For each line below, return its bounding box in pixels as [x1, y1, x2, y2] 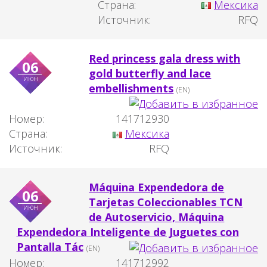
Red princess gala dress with [89, 51, 241, 66]
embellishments [89, 80, 174, 95]
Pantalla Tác [16, 240, 83, 254]
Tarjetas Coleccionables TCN [89, 195, 243, 210]
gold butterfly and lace [89, 66, 212, 80]
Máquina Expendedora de [89, 180, 225, 195]
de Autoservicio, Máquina [89, 210, 225, 225]
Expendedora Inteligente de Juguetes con [16, 225, 239, 240]
